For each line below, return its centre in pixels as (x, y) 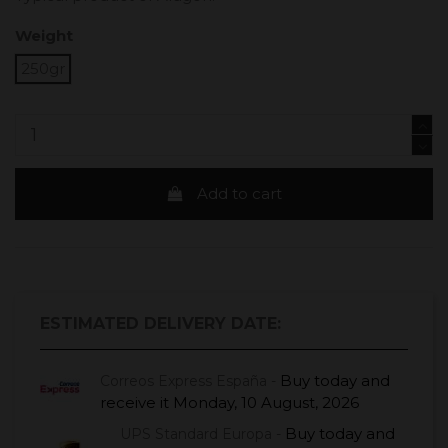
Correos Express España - (190, 380)
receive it (134, 402)
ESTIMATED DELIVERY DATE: (160, 323)
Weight (44, 36)
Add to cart (239, 193)
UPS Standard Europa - (202, 433)
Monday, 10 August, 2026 (266, 402)
